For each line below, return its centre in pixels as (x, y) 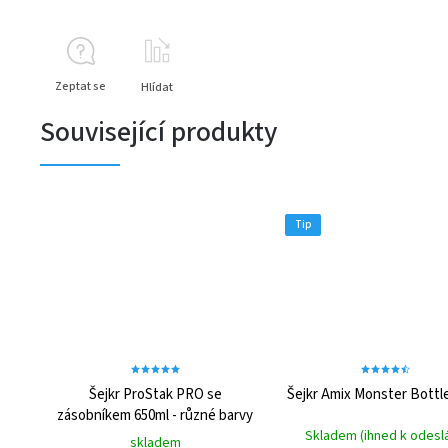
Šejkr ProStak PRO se (155, 395)
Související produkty (158, 131)
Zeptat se (80, 86)
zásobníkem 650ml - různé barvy (155, 416)
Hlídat (157, 87)
